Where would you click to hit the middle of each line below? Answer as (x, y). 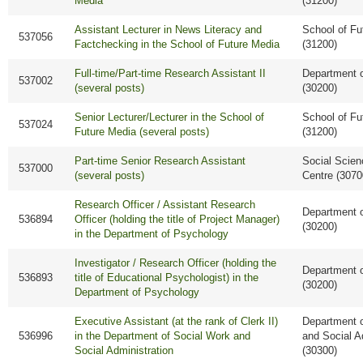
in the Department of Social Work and (163, 336)
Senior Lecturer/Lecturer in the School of (170, 117)
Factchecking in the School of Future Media (177, 45)
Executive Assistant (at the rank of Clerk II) (177, 322)
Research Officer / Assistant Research (165, 205)
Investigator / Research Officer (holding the (176, 263)
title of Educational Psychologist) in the (167, 278)
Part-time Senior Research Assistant (160, 161)
